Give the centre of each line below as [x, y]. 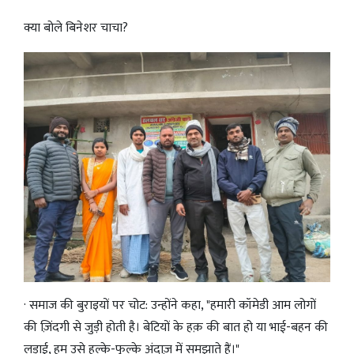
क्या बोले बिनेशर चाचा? [76, 28]
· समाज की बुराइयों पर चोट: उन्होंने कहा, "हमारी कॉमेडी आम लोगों [170, 306]
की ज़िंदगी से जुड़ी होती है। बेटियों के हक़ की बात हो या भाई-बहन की [176, 328]
